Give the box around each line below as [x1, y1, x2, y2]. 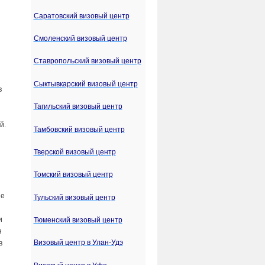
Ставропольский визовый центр [33, 57, 141, 66]
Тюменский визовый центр [33, 216, 122, 225]
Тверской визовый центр [33, 147, 116, 156]
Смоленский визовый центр [33, 34, 127, 43]
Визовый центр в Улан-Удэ [33, 238, 123, 247]
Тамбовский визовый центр [33, 125, 125, 134]
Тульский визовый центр [33, 193, 115, 202]
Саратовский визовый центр [33, 11, 130, 20]
